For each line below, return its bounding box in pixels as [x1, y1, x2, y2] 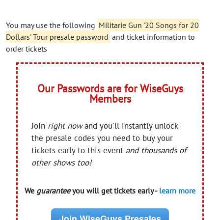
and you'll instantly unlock [82, 120, 178, 131]
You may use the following [6, 20, 97, 30]
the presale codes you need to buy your [31, 132, 173, 143]
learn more [159, 185, 195, 195]
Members [89, 91, 131, 106]
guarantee [36, 185, 70, 195]
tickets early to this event [31, 144, 126, 156]
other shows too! [31, 157, 92, 168]
